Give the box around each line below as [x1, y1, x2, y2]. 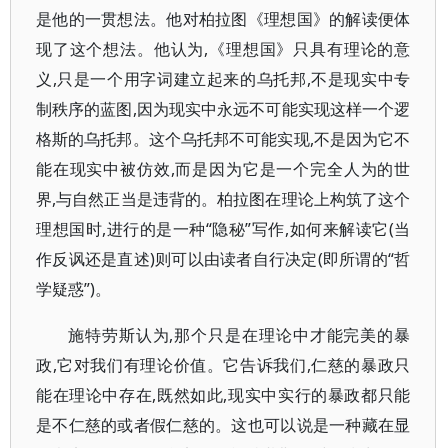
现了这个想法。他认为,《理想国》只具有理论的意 [36, 38, 411, 60]
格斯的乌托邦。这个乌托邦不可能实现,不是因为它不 [36, 128, 411, 150]
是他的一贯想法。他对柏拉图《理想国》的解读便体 [36, 8, 411, 30]
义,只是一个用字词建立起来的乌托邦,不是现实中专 [36, 68, 411, 90]
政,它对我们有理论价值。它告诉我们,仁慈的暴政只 [36, 354, 411, 376]
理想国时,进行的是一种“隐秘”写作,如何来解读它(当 [36, 218, 411, 240]
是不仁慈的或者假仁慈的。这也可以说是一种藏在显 [36, 414, 411, 436]
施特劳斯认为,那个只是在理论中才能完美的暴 [68, 324, 411, 346]
